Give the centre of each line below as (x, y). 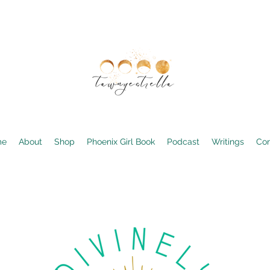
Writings (228, 142)
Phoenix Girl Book (121, 142)
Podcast (183, 142)
